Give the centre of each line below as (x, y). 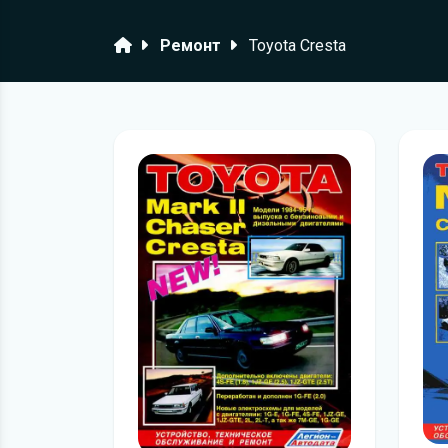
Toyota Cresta (297, 45)
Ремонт (190, 45)
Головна (145, 44)
